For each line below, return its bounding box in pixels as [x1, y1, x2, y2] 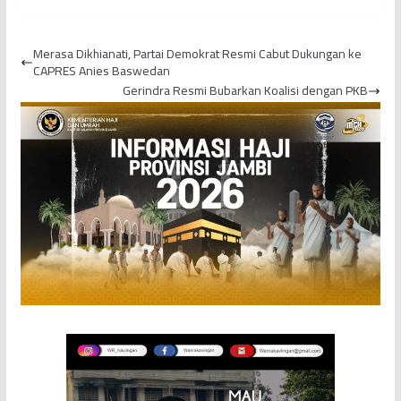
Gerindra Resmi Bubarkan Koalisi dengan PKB [123, 79, 369, 103]
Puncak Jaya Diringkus [84, 8, 190, 30]
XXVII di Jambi [231, 8, 298, 30]
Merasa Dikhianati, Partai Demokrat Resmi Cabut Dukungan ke [32, 42, 362, 66]
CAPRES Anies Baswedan [32, 59, 170, 83]
